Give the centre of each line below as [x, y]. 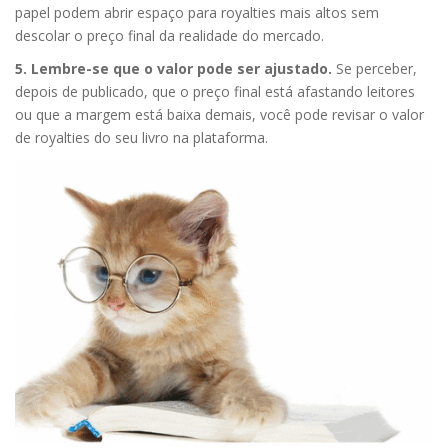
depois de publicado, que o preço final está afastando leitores [215, 91]
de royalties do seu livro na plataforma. [141, 137]
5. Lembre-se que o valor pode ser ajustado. [173, 68]
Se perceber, [374, 68]
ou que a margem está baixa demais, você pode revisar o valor [219, 114]
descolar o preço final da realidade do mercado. [169, 35]
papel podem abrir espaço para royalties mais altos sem [197, 12]
